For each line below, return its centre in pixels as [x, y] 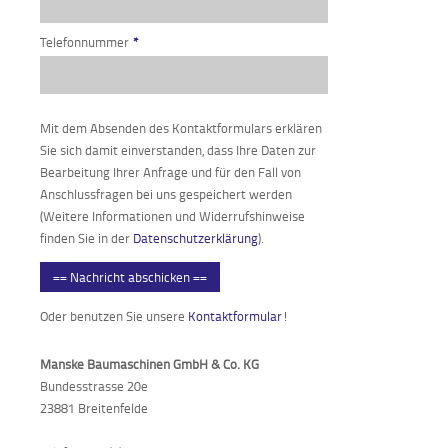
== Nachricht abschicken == [130, 277]
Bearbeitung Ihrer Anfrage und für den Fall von [170, 172]
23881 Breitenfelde [94, 408]
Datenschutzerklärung [195, 238]
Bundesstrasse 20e [94, 386]
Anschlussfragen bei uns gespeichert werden [166, 194]
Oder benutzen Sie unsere [114, 316]
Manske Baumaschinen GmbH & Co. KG [149, 364]
